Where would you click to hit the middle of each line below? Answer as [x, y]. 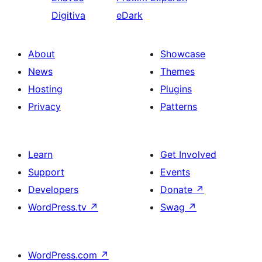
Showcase [183, 54]
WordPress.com [64, 255]
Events [175, 172]
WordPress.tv [59, 207]
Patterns [179, 106]
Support [46, 172]
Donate [178, 189]
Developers [53, 189]
